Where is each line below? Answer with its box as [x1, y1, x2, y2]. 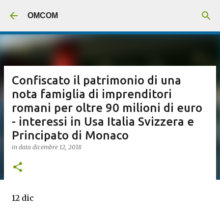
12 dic [12, 193, 34, 203]
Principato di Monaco [12, 129, 129, 142]
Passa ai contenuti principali [61, 8, 159, 16]
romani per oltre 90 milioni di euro [12, 101, 202, 114]
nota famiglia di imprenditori [12, 87, 172, 101]
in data [12, 143, 32, 151]
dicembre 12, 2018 [32, 143, 82, 151]
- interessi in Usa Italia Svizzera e [12, 115, 194, 128]
